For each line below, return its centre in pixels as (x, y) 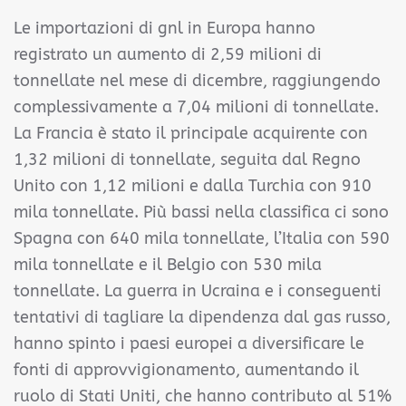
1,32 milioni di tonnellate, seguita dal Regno (187, 159)
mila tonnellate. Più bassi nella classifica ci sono (201, 212)
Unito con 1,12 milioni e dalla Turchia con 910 (193, 186)
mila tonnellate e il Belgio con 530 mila (168, 265)
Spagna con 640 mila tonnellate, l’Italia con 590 (202, 238)
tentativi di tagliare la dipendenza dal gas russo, (202, 317)
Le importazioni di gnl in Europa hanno (164, 28)
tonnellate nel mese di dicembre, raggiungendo (197, 81)
